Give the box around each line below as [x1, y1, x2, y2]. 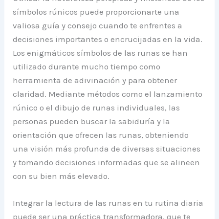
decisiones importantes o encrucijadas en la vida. [13, 34, 203, 44]
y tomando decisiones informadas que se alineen [13, 157, 200, 167]
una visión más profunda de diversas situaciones [13, 143, 201, 153]
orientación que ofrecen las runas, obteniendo [13, 130, 189, 140]
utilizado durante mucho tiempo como [13, 61, 161, 71]
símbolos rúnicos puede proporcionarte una [13, 6, 180, 17]
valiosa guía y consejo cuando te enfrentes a [13, 20, 183, 30]
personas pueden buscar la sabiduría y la [13, 116, 171, 126]
